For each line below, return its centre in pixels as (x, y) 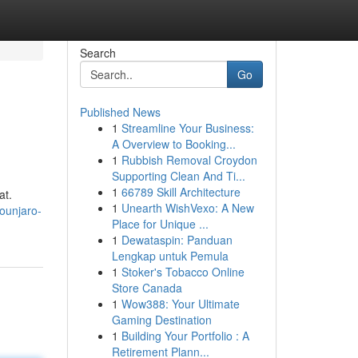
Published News (120, 112)
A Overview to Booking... (173, 144)
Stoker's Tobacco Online (183, 272)
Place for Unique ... (160, 224)
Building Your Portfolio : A (185, 336)
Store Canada (147, 288)
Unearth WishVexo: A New (187, 208)
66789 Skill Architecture (181, 192)
